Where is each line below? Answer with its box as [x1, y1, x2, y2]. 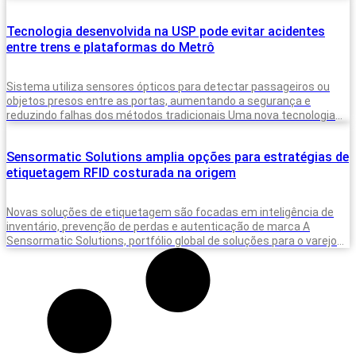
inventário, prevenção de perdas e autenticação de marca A [6, 219, 310, 233]
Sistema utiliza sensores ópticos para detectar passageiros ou [6, 79, 330, 93]
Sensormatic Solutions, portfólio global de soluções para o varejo [6, 234, 337, 247]
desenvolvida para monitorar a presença [6, 122, 211, 136]
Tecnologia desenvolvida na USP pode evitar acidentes [6, 23, 325, 39]
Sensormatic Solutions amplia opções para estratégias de [6, 149, 349, 164]
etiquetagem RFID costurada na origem [6, 164, 236, 180]
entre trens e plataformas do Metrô [6, 39, 215, 55]
